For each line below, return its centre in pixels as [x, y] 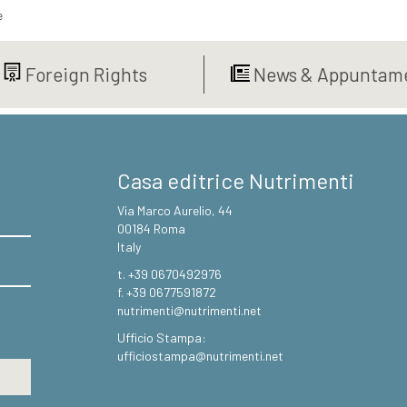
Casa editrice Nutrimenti [236, 181]
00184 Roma [151, 229]
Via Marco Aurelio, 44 [175, 211]
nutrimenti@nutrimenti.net [189, 311]
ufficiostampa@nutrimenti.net [200, 356]
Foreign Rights [84, 74]
